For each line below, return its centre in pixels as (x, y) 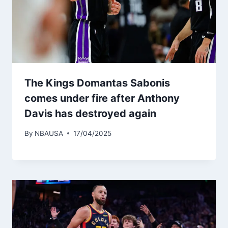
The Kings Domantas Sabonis (97, 83)
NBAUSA (49, 133)
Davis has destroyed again (90, 114)
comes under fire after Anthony (102, 98)
